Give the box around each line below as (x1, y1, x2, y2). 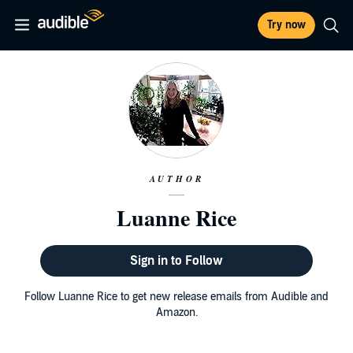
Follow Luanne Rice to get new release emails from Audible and (24, 290, 329, 303)
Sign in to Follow (129, 253, 223, 269)
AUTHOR (149, 173, 204, 185)
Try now (267, 18, 306, 32)
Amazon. (155, 306, 198, 319)
